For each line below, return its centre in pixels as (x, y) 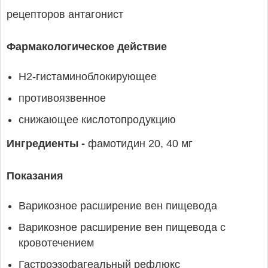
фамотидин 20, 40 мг (140, 144)
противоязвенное (62, 98)
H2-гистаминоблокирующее (88, 77)
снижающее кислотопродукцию (97, 120)
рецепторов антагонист (65, 14)
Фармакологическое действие (87, 47)
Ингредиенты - (47, 144)
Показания (35, 176)
